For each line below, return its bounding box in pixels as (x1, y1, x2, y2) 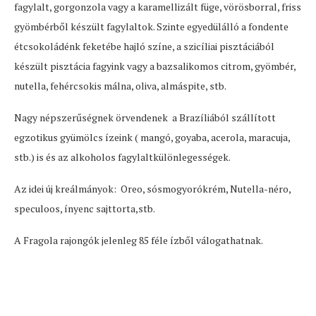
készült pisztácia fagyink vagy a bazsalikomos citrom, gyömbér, (14, 59, 296, 73)
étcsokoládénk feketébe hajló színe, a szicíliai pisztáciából (14, 39, 274, 53)
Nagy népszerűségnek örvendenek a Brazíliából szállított (14, 110, 276, 124)
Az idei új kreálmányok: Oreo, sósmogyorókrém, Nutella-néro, (14, 181, 291, 195)
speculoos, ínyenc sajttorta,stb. (14, 201, 155, 215)
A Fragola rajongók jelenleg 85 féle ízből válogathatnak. (14, 233, 263, 247)
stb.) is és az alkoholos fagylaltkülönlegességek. (14, 150, 231, 164)
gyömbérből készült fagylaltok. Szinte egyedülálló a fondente (14, 19, 288, 33)
